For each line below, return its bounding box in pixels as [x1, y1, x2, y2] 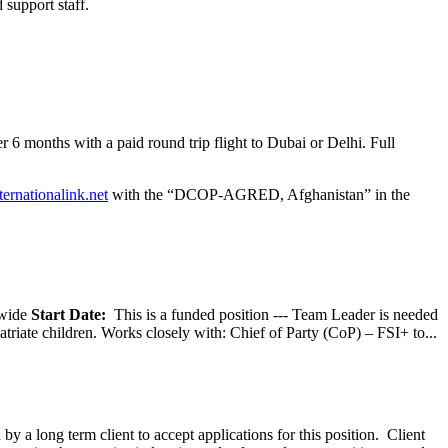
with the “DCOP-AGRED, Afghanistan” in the [108, 185, 410, 203]
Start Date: [31, 305, 114, 323]
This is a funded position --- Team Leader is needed [114, 305, 438, 323]
